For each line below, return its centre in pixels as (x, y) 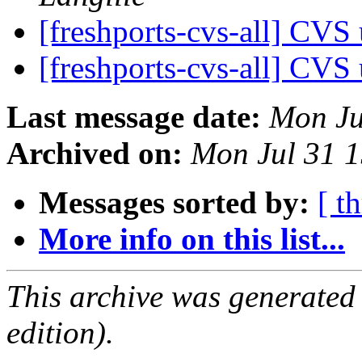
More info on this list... (192, 239)
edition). (60, 333)
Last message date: (134, 117)
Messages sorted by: (174, 203)
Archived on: (95, 154)
